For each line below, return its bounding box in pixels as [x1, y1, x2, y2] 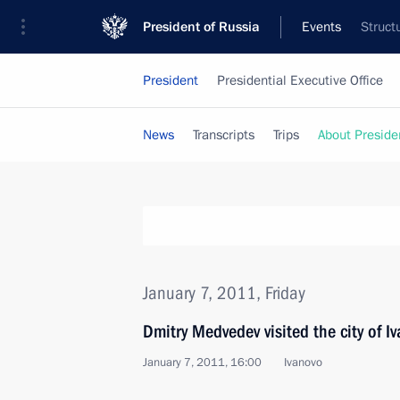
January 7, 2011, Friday [143, 282, 305, 304]
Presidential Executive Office [217, 71, 383, 89]
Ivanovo [284, 354, 322, 371]
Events [302, 18, 341, 36]
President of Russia [143, 18, 260, 36]
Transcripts [193, 126, 254, 144]
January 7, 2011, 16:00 [143, 354, 262, 371]
